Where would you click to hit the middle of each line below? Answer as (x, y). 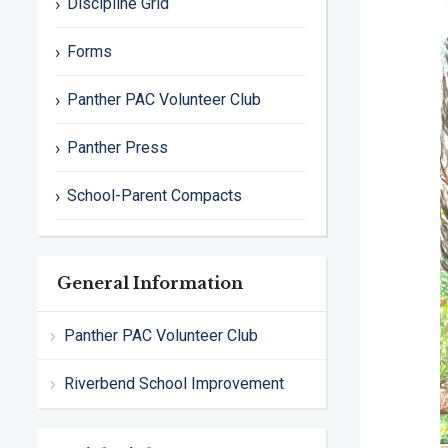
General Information (150, 283)
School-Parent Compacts (154, 196)
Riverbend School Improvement (174, 384)
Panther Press (117, 148)
